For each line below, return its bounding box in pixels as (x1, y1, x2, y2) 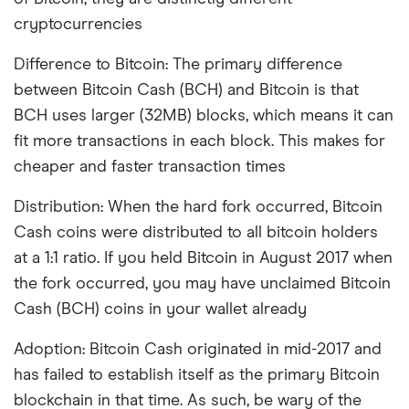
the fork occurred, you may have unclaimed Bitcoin (14, 275, 391, 292)
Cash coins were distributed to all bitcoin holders (14, 224, 378, 241)
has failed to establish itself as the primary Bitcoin (14, 366, 380, 383)
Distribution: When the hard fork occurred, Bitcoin (14, 198, 383, 215)
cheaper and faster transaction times (14, 158, 286, 175)
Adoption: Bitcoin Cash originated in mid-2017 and (14, 341, 382, 358)
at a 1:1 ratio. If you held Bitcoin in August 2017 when (14, 249, 393, 267)
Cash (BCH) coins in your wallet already (14, 300, 307, 318)
